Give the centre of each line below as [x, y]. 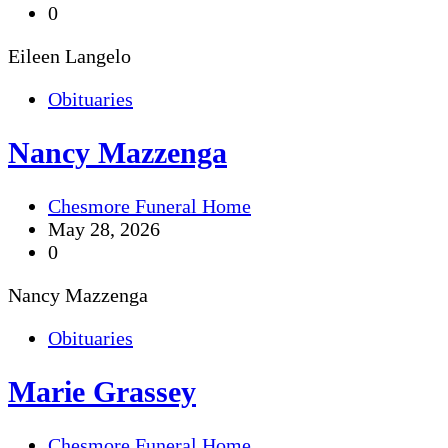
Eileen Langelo [69, 55]
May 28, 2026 [104, 228]
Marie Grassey [102, 391]
